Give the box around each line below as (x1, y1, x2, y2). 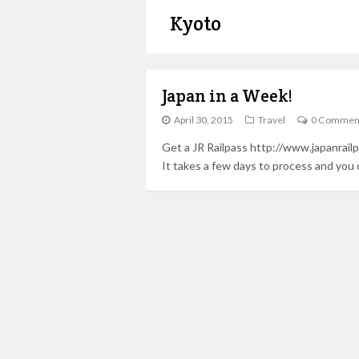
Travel (258, 114, 285, 126)
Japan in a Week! (162, 85, 292, 107)
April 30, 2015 (174, 114, 233, 126)
